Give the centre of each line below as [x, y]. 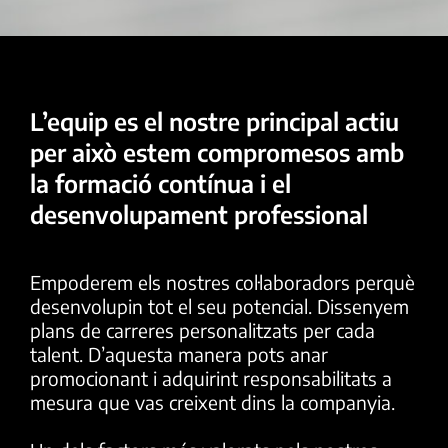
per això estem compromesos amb [217, 151]
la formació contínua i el [160, 182]
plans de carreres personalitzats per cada [202, 329]
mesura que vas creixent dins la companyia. [212, 401]
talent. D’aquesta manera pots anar [179, 353]
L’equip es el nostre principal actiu [214, 120]
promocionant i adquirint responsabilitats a [211, 377]
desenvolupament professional [199, 213]
